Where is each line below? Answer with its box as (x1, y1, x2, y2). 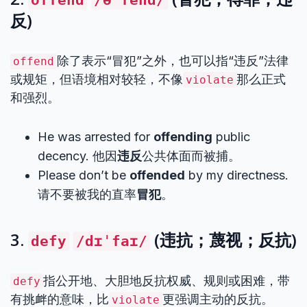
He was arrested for (38, 130, 153, 144)
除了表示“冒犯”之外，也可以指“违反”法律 (57, 53, 288, 68)
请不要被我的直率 (38, 187, 136, 201)
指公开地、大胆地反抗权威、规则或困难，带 (43, 273, 290, 288)
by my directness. (185, 168, 288, 182)
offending (153, 130, 212, 144)
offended (130, 168, 185, 182)
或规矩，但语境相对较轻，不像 (10, 72, 183, 86)
